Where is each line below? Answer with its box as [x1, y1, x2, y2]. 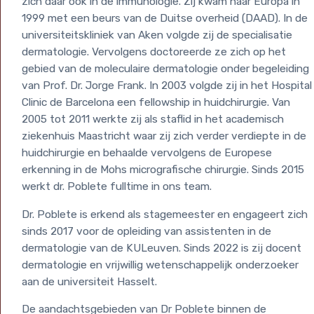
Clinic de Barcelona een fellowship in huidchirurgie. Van [22, 96, 290, 109]
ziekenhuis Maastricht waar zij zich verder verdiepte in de [22, 130, 306, 142]
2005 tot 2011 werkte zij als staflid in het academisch [22, 113, 284, 125]
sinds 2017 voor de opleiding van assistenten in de [22, 224, 271, 238]
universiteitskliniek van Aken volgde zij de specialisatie [22, 29, 292, 41]
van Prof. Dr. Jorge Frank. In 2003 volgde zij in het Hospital [22, 79, 312, 92]
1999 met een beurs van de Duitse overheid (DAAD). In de [22, 12, 308, 25]
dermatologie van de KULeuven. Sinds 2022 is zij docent [22, 241, 301, 254]
